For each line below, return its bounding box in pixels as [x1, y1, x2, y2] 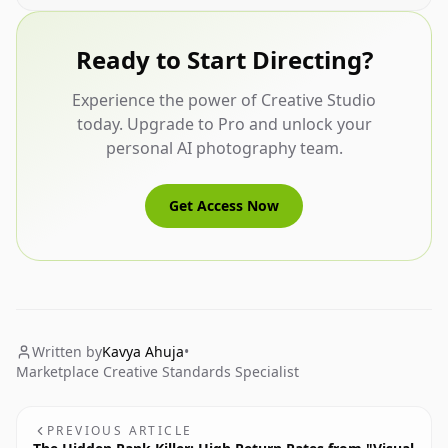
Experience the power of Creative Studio [72, 89, 376, 111]
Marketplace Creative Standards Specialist [16, 362, 299, 381]
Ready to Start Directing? [75, 43, 373, 76]
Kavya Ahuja [102, 342, 184, 361]
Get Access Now [169, 196, 279, 215]
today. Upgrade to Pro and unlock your [76, 113, 372, 135]
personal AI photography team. [105, 137, 343, 159]
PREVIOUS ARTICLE [47, 422, 193, 439]
